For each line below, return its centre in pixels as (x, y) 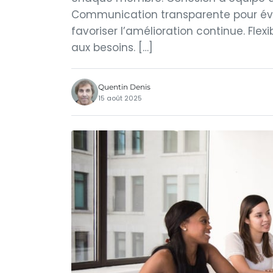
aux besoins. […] (112, 48)
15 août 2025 (120, 98)
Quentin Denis (124, 87)
